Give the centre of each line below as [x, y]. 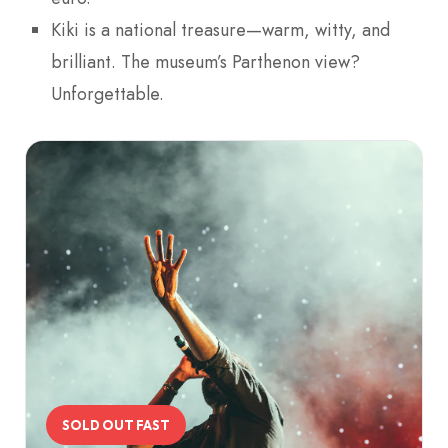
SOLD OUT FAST [116, 424]
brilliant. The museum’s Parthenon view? [205, 62]
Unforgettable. [107, 94]
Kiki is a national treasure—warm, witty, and [220, 30]
